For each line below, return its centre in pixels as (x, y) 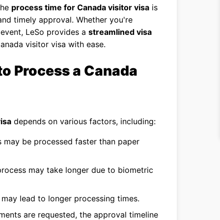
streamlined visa (120, 32)
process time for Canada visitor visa (80, 7)
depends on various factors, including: (83, 121)
